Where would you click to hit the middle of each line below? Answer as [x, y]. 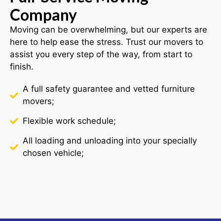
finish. [22, 67]
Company [43, 15]
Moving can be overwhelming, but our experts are [109, 30]
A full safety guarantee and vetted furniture [109, 89]
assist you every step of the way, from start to [101, 55]
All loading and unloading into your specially [110, 141]
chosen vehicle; [54, 153]
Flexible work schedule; [70, 121]
